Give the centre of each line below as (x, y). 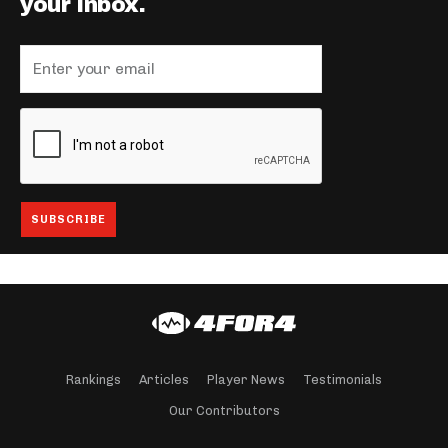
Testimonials (342, 379)
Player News (246, 379)
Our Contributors (224, 410)
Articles (164, 379)
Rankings (93, 379)
